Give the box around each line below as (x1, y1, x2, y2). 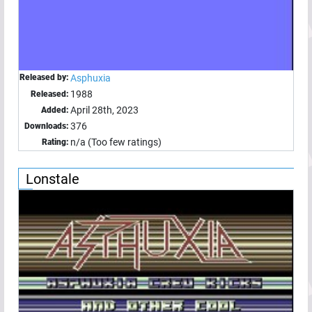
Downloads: (24, 120, 69, 131)
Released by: (19, 72, 69, 82)
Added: (41, 104, 69, 115)
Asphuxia (70, 72, 111, 84)
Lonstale (26, 170, 79, 187)
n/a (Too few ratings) (70, 136, 162, 148)
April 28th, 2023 (70, 104, 139, 116)
